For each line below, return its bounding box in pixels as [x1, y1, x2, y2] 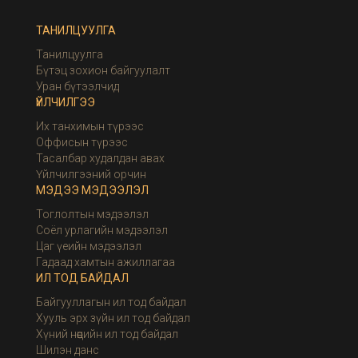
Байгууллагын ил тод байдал [36, 296, 186, 309]
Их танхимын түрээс [36, 120, 144, 133]
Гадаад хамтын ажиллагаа [36, 256, 175, 269]
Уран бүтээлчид [36, 80, 119, 93]
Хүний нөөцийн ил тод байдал [36, 328, 178, 341]
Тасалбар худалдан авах [36, 152, 165, 165]
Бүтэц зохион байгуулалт [36, 64, 170, 78]
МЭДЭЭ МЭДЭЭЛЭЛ [36, 184, 149, 197]
